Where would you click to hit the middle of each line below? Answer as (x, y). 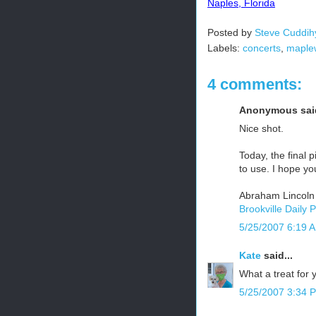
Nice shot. (261, 128)
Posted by (231, 32)
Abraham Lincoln (277, 195)
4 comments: (255, 84)
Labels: (225, 48)
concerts (262, 48)
